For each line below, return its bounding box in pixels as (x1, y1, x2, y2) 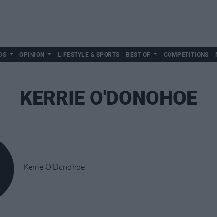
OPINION (19, 51, 45, 58)
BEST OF (126, 51, 151, 58)
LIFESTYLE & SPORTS (57, 51, 120, 58)
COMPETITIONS (163, 51, 209, 58)
